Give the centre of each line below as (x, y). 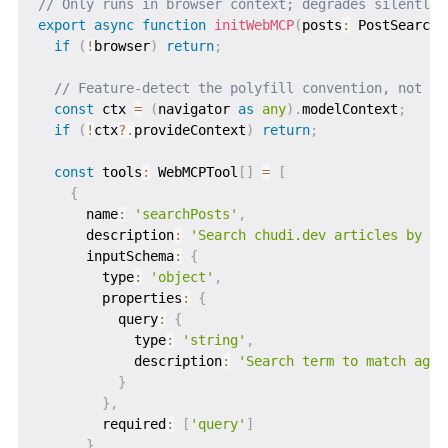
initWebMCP (253, 24)
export (61, 24)
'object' (181, 276)
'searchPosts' (185, 213)
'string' (213, 339)
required (101, 423)
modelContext (349, 108)
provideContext (189, 129)
